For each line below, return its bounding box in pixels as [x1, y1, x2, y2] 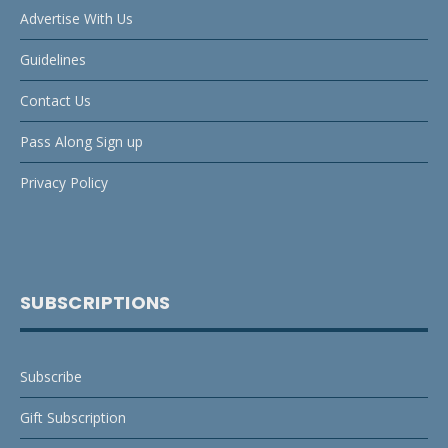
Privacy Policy [20, 173, 108, 193]
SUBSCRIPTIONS [20, 290, 171, 316]
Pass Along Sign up [20, 132, 143, 152]
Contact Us [20, 91, 91, 111]
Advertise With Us [20, 9, 133, 29]
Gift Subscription [20, 408, 126, 428]
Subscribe [20, 367, 82, 387]
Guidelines [20, 50, 86, 70]
